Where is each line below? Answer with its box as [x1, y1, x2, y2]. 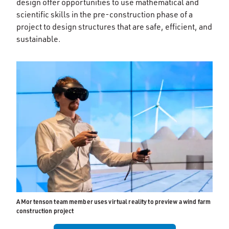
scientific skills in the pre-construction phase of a [16, 9, 193, 19]
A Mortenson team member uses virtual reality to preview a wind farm [16, 197, 211, 205]
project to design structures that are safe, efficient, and [16, 21, 212, 32]
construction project [16, 207, 74, 215]
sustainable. [16, 34, 61, 44]
